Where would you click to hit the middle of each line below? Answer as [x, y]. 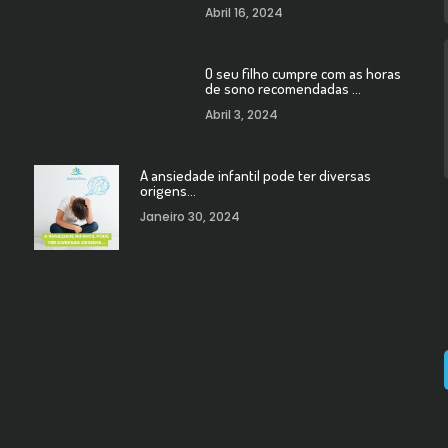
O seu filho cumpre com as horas [302, 73]
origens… [167, 190]
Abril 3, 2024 [241, 114]
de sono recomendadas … [282, 88]
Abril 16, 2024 [243, 12]
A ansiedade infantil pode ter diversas [255, 175]
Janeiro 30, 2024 [189, 216]
